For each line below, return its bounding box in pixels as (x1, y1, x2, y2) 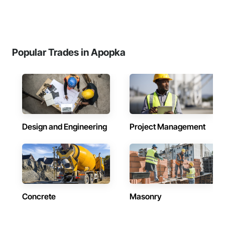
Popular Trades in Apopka (12, 46, 126, 58)
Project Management (130, 122, 205, 132)
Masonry (130, 191, 162, 201)
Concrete (22, 191, 56, 201)
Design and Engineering (22, 122, 107, 132)
